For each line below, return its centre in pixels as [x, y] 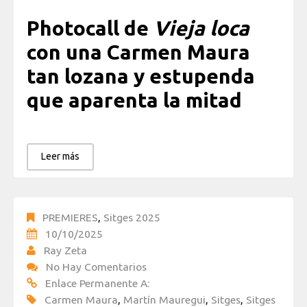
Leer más [60, 157]
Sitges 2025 [132, 218]
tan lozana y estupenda [141, 76]
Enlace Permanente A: [97, 283]
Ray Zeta [65, 250]
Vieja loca [201, 28]
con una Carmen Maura [138, 52]
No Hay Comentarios [96, 267]
